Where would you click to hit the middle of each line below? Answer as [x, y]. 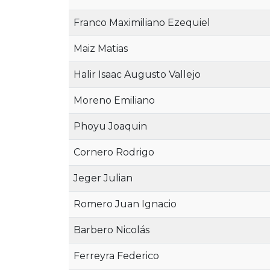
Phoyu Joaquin [110, 126]
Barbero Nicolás [111, 230]
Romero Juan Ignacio [125, 204]
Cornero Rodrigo [114, 152]
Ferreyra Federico [116, 256]
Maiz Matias [101, 49]
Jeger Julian [103, 178]
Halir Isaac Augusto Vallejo [137, 74]
